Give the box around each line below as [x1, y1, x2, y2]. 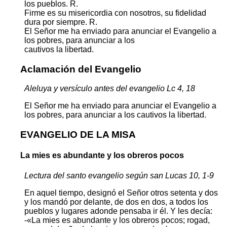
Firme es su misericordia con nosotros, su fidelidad [24, 8, 206, 17]
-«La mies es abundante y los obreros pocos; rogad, [24, 215, 210, 224]
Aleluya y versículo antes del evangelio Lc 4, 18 [24, 84, 195, 93]
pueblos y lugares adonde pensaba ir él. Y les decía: [24, 206, 212, 215]
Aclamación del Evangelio [20, 63, 141, 74]
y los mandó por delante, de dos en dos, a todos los [24, 197, 208, 206]
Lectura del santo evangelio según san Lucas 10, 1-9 [24, 171, 214, 180]
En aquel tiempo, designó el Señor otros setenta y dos [24, 188, 218, 197]
